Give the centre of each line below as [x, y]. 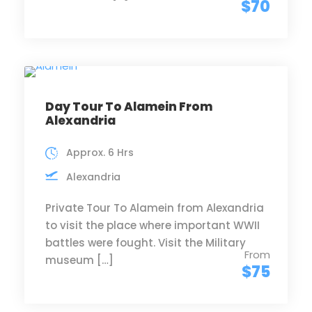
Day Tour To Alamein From [129, 107]
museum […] [79, 260]
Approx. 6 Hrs [100, 153]
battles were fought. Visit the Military [146, 243]
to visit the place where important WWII [153, 225]
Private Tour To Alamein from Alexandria [155, 208]
